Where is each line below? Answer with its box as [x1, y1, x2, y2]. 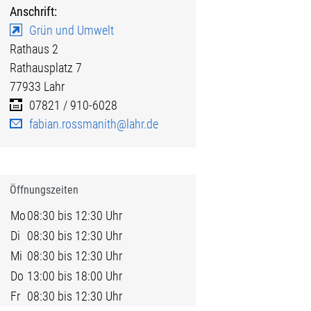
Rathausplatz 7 [10, 60, 83, 75]
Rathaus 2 [10, 41, 59, 56]
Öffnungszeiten [10, 183, 79, 196]
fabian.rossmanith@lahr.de [29, 116, 159, 131]
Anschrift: [10, 3, 58, 19]
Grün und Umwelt [29, 22, 115, 37]
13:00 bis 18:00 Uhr [27, 268, 123, 283]
